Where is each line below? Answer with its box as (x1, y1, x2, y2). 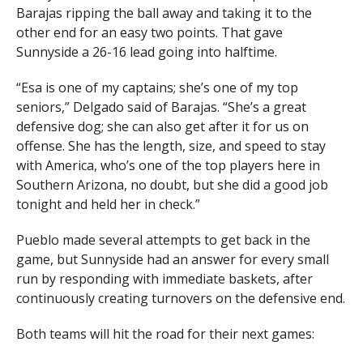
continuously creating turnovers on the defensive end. (15, 288, 345, 307)
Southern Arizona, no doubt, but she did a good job (15, 175, 328, 194)
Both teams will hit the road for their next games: (15, 324, 314, 343)
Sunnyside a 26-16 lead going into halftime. (15, 42, 280, 61)
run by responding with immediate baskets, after (15, 269, 313, 288)
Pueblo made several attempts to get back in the (15, 230, 310, 249)
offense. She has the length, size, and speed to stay (15, 136, 326, 155)
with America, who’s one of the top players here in (15, 156, 320, 174)
